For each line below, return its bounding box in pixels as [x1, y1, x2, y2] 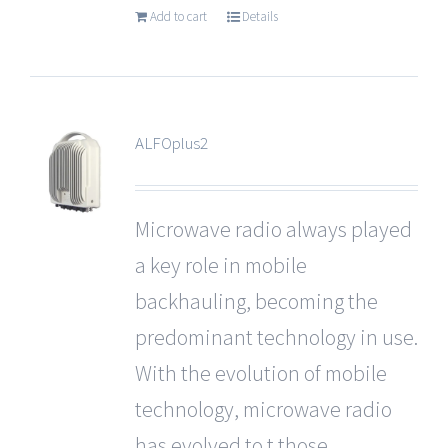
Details [241, 8, 278, 25]
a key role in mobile [134, 251, 307, 279]
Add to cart [149, 8, 207, 25]
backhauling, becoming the [134, 287, 378, 315]
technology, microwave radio [134, 395, 392, 423]
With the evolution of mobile [134, 359, 387, 387]
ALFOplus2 [134, 132, 208, 154]
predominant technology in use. [134, 323, 418, 351]
